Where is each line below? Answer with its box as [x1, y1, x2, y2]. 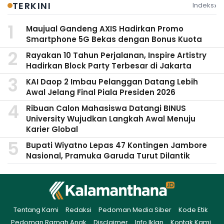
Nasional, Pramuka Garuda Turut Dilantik [26, 150, 190, 161]
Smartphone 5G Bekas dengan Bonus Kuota [26, 34, 202, 45]
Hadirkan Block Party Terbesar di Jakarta [26, 60, 191, 71]
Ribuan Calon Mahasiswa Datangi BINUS [26, 103, 186, 114]
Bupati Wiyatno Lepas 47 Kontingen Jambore [26, 140, 207, 151]
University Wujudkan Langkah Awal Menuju [26, 113, 195, 124]
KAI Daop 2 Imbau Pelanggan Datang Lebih [26, 76, 198, 87]
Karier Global [26, 124, 78, 135]
